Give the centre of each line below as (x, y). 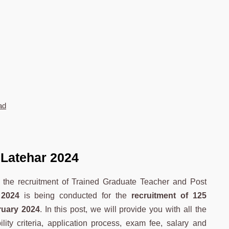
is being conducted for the (75, 195)
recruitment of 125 (169, 195)
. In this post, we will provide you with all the (123, 209)
